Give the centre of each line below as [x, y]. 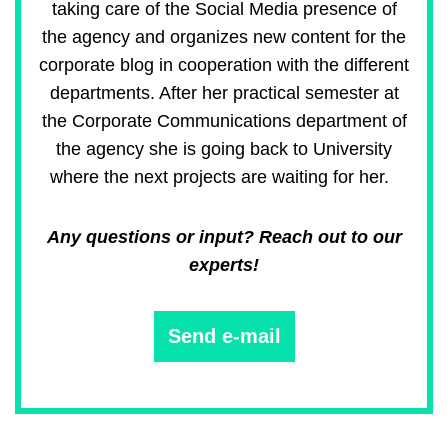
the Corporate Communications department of [224, 121]
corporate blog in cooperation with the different [224, 65]
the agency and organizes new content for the [224, 37]
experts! [224, 265]
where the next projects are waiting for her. [224, 177]
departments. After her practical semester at [224, 93]
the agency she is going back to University [224, 149]
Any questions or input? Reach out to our [224, 237]
